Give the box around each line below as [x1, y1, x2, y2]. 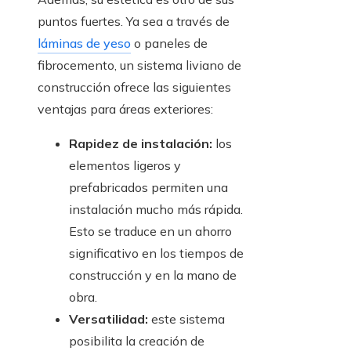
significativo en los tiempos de [69, 245, 244, 262]
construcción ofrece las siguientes [38, 79, 231, 96]
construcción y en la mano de [69, 267, 237, 284]
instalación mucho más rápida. [69, 201, 243, 218]
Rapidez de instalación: [69, 136, 215, 152]
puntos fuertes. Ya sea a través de [38, 13, 230, 30]
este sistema [148, 311, 225, 327]
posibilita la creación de [69, 333, 204, 349]
